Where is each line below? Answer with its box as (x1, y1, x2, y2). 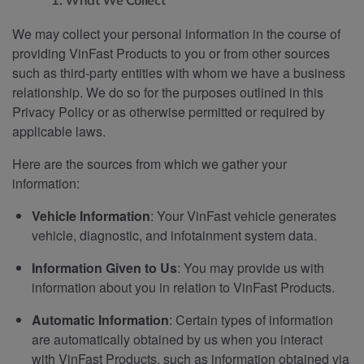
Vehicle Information (32, 206, 150, 225)
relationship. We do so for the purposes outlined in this (12, 82, 323, 102)
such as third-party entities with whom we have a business (12, 63, 345, 82)
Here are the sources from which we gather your (12, 154, 287, 173)
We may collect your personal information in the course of (12, 24, 340, 43)
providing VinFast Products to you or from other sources (12, 43, 330, 63)
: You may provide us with (177, 258, 324, 277)
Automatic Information (32, 310, 169, 329)
